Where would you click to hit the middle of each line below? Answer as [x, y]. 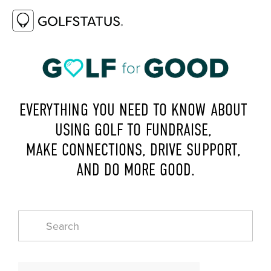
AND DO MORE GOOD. [135, 170]
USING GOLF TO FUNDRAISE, [135, 130]
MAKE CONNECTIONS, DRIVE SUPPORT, [133, 150]
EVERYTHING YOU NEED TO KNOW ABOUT [133, 110]
